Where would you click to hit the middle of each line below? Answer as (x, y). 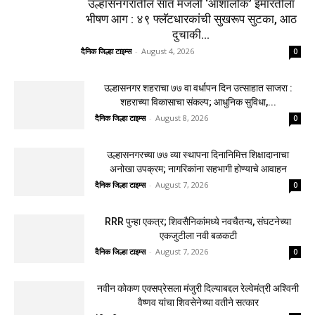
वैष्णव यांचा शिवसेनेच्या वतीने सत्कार (198, 302)
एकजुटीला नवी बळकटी (198, 235)
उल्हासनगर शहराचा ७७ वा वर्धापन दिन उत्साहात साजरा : (198, 88)
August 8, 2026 (182, 117)
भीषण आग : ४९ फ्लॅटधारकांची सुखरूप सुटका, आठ (191, 19)
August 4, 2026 (168, 51)
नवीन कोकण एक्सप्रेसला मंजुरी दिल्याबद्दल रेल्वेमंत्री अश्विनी (198, 288)
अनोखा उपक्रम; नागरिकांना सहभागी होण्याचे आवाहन (198, 168)
